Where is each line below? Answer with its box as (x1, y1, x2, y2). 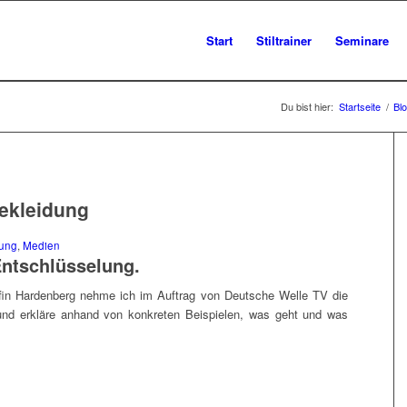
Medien (23, 238, 60, 253)
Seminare (334, 32, 389, 49)
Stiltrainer (255, 32, 312, 49)
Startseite (339, 99, 381, 114)
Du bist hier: (281, 99, 333, 114)
